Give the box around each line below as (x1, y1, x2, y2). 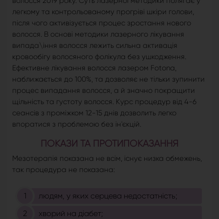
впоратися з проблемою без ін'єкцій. (12, 120, 141, 129)
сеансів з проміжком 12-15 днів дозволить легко (12, 109, 176, 118)
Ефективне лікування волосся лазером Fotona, (12, 64, 176, 73)
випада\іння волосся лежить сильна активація (12, 41, 177, 50)
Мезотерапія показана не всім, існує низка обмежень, (12, 154, 202, 163)
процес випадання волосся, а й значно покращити (12, 86, 195, 95)
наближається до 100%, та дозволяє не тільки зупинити (12, 75, 205, 84)
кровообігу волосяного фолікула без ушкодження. (12, 52, 186, 62)
